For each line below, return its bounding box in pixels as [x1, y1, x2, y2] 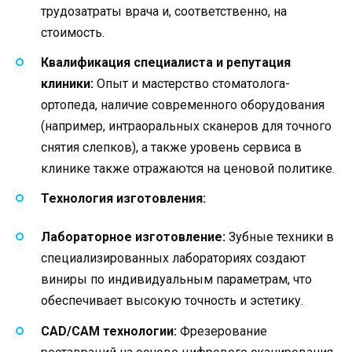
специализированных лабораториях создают [41, 251, 306, 266]
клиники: [41, 75, 93, 91]
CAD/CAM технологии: [41, 323, 177, 339]
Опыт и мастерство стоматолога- [93, 75, 290, 91]
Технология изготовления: [41, 190, 206, 206]
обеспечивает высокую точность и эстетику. [41, 293, 303, 309]
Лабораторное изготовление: [41, 229, 225, 245]
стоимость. [41, 24, 104, 40]
